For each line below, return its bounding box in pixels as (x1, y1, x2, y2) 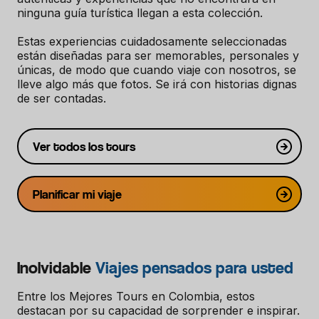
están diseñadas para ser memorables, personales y (17, 48, 299, 63)
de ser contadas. (17, 91, 106, 105)
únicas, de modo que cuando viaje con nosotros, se (17, 63, 296, 77)
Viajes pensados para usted (95, 258, 293, 278)
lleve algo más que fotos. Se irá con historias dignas (17, 77, 297, 91)
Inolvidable (17, 258, 95, 278)
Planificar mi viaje (32, 186, 122, 202)
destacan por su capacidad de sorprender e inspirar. (17, 303, 300, 318)
